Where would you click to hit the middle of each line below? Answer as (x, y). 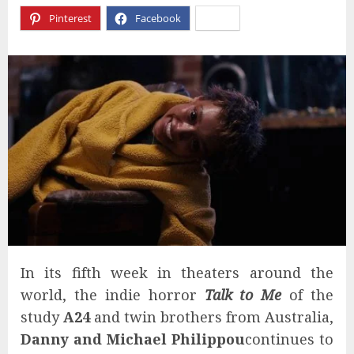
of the (311, 294)
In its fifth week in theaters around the (177, 272)
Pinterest (70, 18)
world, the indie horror (113, 294)
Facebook (158, 18)
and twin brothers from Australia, (214, 316)
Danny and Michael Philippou (133, 339)
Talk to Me (243, 294)
